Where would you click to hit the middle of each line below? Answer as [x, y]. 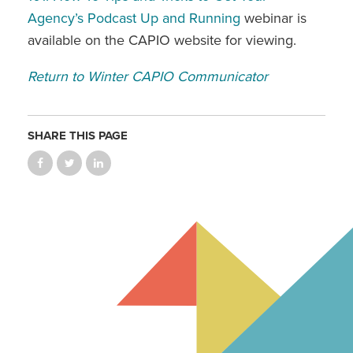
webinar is [273, 18]
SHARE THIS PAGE [78, 135]
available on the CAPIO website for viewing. [162, 40]
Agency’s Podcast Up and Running [134, 18]
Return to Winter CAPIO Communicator [148, 76]
